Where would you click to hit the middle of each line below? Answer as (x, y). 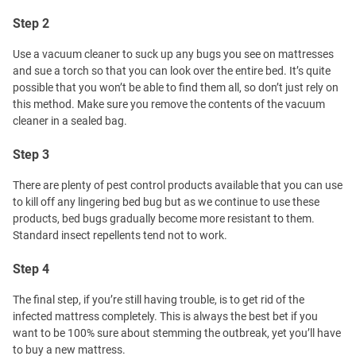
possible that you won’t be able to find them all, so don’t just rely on (176, 87)
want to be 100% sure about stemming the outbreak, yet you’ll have (177, 333)
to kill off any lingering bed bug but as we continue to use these (166, 202)
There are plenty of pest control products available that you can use (178, 185)
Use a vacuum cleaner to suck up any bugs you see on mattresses (173, 54)
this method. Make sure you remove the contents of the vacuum (169, 104)
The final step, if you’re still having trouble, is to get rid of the (159, 300)
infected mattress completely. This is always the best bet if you (165, 316)
